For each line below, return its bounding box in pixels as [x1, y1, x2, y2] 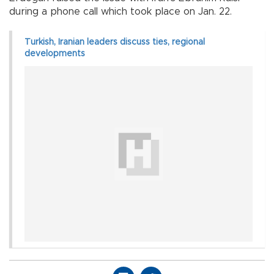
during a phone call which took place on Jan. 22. [9, 6, 232, 17]
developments [24, 49, 85, 58]
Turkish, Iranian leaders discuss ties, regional [24, 37, 205, 46]
